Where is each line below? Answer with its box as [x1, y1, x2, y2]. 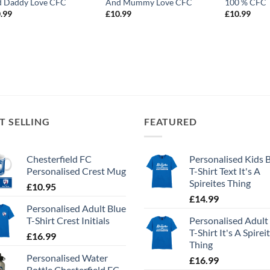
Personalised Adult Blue [27, 202, 126, 214]
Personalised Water [27, 251, 108, 263]
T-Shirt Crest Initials [27, 214, 110, 226]
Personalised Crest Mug [27, 165, 126, 177]
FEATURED [144, 116, 197, 128]
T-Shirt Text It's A [189, 165, 260, 177]
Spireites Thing [189, 177, 251, 189]
